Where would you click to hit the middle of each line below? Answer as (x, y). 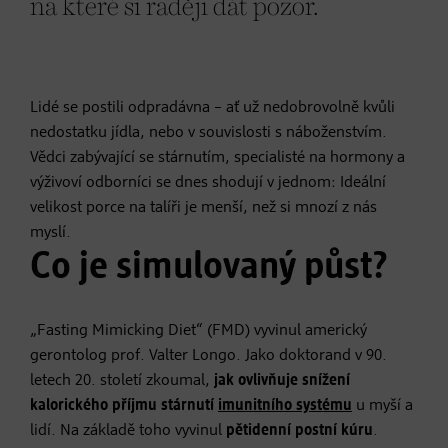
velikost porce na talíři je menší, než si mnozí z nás (203, 207)
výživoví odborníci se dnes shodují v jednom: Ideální (208, 182)
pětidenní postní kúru (299, 430)
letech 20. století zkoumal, (122, 380)
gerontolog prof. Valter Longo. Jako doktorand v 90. (208, 355)
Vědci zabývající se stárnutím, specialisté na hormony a (217, 157)
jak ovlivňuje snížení (282, 380)
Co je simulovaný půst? (209, 267)
